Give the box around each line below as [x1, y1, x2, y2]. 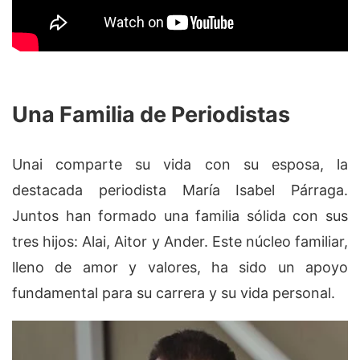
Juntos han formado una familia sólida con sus [12, 207, 348, 225]
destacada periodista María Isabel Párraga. [12, 182, 348, 199]
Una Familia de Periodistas [12, 100, 290, 128]
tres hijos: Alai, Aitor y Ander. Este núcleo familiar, [12, 233, 348, 251]
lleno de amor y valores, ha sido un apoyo [12, 259, 348, 276]
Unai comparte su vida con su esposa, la [12, 156, 348, 174]
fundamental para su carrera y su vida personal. [12, 284, 335, 302]
